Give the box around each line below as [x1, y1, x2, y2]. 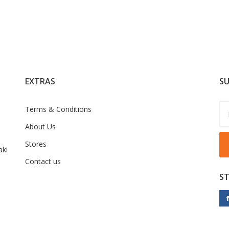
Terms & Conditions [25, 104, 91, 114]
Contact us [25, 156, 61, 167]
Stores [25, 139, 47, 149]
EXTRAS [25, 76, 55, 87]
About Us [25, 122, 56, 132]
